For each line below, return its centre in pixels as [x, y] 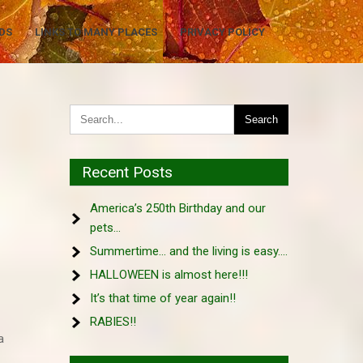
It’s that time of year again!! [163, 298]
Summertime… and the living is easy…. [189, 251]
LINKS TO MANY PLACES [96, 32]
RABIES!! [113, 322]
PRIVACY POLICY [222, 32]
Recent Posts [127, 172]
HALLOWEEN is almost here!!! [169, 275]
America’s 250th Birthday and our [178, 208]
